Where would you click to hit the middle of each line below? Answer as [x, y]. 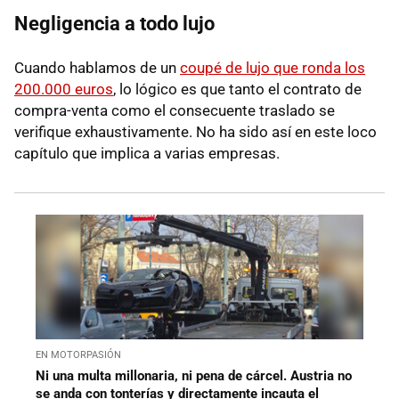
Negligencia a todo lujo [114, 23]
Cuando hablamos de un [97, 67]
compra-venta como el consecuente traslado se [175, 110]
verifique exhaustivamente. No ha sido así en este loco [195, 131]
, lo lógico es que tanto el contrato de [237, 89]
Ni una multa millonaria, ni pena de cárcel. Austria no [194, 375]
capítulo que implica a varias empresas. [147, 153]
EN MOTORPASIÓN [78, 354]
